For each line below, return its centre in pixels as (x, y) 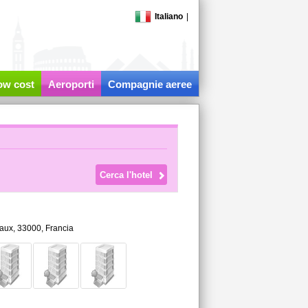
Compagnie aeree (150, 84)
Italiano (168, 16)
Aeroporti (71, 84)
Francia (59, 228)
